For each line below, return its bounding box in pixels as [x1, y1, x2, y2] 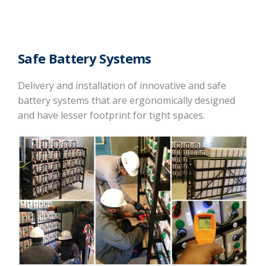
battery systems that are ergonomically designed [18, 93, 235, 107]
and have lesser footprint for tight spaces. [18, 108, 205, 122]
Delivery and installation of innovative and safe [18, 78, 226, 92]
